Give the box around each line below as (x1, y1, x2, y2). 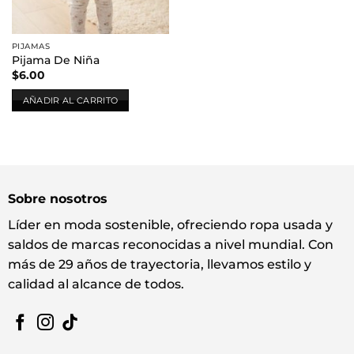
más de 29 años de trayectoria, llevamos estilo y (7, 257, 311, 273)
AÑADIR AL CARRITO (22, 94, 119, 106)
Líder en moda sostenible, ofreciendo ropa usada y (7, 217, 333, 233)
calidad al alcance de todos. (7, 277, 184, 292)
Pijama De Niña (11, 54, 100, 67)
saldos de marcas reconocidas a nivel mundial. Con (7, 237, 333, 253)
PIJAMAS (11, 41, 51, 52)
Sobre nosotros (7, 191, 107, 207)
